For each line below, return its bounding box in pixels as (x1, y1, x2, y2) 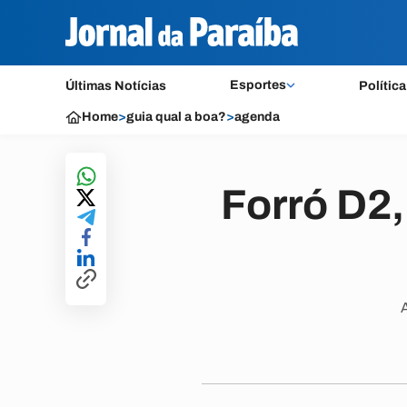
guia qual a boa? (126, 110, 226, 124)
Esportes (229, 78, 286, 92)
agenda (234, 110, 280, 124)
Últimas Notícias (65, 79, 166, 93)
